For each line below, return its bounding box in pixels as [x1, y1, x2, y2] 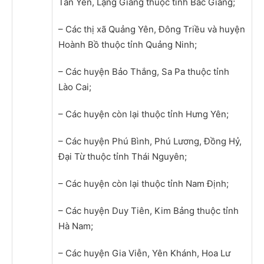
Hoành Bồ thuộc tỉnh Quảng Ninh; [58, 38, 197, 50]
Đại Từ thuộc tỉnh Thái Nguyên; [58, 150, 187, 162]
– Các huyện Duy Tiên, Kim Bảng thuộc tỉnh [58, 204, 239, 216]
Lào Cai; [58, 81, 91, 93]
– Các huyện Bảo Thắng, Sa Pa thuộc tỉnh [58, 65, 229, 77]
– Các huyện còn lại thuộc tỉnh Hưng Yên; [58, 108, 229, 120]
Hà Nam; [58, 220, 93, 232]
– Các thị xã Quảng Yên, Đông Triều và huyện [58, 23, 245, 35]
